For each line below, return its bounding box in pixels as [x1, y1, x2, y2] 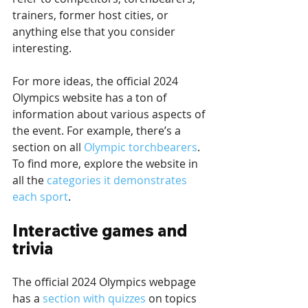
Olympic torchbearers [84, 140, 197, 155]
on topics [146, 291, 199, 307]
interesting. [12, 41, 71, 56]
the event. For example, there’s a [12, 123, 184, 139]
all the [12, 173, 47, 188]
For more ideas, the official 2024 [12, 74, 181, 89]
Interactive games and [12, 220, 191, 241]
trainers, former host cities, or [12, 8, 171, 23]
